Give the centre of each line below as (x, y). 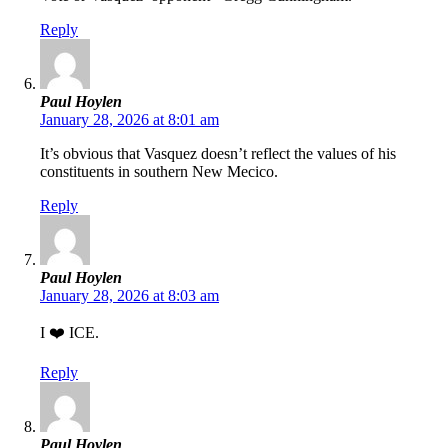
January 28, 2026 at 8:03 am (129, 296)
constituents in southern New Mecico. (159, 172)
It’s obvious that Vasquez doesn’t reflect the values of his (218, 154)
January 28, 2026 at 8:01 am (129, 120)
